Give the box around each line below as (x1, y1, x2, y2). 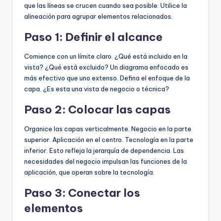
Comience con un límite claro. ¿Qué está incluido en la (24, 52, 187, 61)
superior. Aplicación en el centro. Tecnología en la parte (24, 136, 193, 144)
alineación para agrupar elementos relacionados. (24, 12, 173, 21)
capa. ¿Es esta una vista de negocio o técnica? (24, 85, 169, 93)
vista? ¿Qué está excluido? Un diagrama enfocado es (24, 63, 188, 72)
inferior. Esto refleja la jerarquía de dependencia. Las (24, 147, 184, 155)
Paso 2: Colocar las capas (24, 103, 171, 117)
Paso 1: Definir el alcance (24, 30, 163, 44)
